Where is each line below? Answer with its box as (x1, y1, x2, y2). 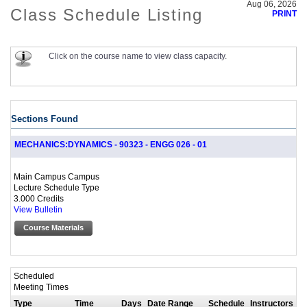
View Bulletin (14, 206, 62, 214)
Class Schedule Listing (10, 5, 203, 24)
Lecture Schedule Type (14, 183, 99, 193)
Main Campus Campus (14, 172, 99, 182)
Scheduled (14, 271, 54, 280)
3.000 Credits (14, 194, 64, 204)
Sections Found (11, 114, 78, 125)
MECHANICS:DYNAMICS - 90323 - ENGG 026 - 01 (14, 140, 207, 149)
